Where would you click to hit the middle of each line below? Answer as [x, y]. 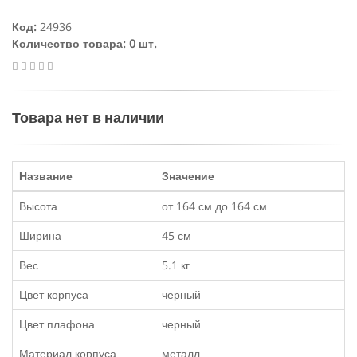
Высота [38, 206]
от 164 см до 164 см [214, 206]
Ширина [40, 235]
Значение [188, 176]
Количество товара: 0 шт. [84, 43]
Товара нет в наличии [88, 118]
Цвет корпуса [54, 294]
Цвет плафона [57, 324]
